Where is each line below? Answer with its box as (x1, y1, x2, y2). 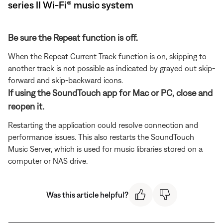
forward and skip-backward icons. (8, 75, 123, 85)
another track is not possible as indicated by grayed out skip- (8, 63, 215, 73)
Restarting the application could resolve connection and (8, 120, 198, 129)
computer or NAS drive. (8, 156, 88, 165)
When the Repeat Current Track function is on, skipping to (8, 51, 207, 61)
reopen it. (8, 101, 44, 111)
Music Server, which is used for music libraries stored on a (8, 144, 203, 153)
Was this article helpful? (46, 190, 128, 199)
